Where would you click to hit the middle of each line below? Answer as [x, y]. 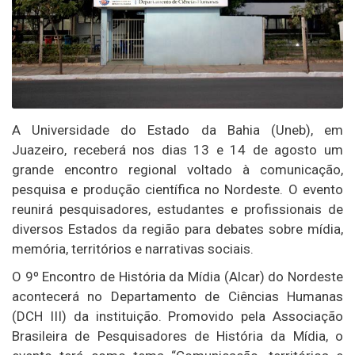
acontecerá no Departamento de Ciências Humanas [177, 297]
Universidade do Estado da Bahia [146, 130]
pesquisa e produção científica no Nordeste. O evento [177, 190]
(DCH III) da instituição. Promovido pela [142, 317]
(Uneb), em [302, 130]
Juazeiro [38, 150]
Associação [308, 317]
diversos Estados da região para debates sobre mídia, [177, 229]
